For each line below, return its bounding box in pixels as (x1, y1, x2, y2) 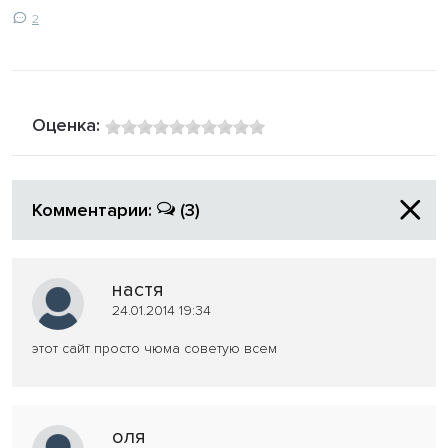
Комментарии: (32, 198, 157, 221)
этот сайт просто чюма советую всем (32, 339, 277, 357)
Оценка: (32, 113, 105, 136)
